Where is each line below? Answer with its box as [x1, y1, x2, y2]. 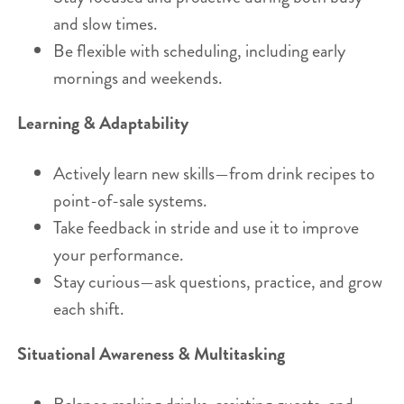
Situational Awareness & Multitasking [16, 340, 285, 367]
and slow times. [52, 10, 158, 37]
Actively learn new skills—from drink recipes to [52, 160, 375, 187]
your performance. [52, 241, 184, 268]
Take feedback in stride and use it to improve [52, 214, 359, 241]
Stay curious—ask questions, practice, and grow [52, 268, 382, 295]
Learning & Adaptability [16, 109, 188, 136]
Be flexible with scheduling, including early [52, 37, 345, 64]
